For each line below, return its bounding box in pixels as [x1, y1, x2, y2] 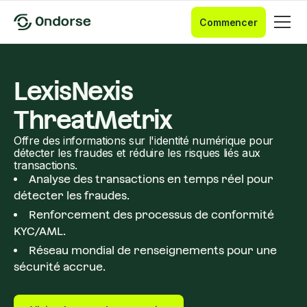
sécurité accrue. [14, 260, 106, 273]
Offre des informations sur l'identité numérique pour [14, 134, 274, 147]
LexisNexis [14, 77, 133, 106]
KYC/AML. [14, 225, 66, 238]
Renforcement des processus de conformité [29, 208, 274, 221]
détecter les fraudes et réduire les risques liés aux [14, 146, 261, 160]
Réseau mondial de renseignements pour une [29, 244, 277, 257]
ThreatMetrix [14, 106, 172, 134]
